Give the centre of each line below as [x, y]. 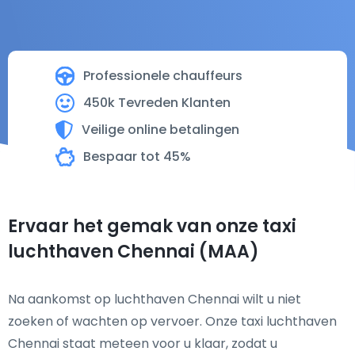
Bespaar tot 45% [137, 157]
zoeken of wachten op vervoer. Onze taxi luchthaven [172, 321]
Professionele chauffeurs [163, 76]
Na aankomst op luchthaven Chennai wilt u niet [155, 299]
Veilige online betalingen [160, 130]
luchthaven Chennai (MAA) [134, 252]
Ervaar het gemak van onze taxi [152, 226]
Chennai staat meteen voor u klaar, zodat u [143, 344]
